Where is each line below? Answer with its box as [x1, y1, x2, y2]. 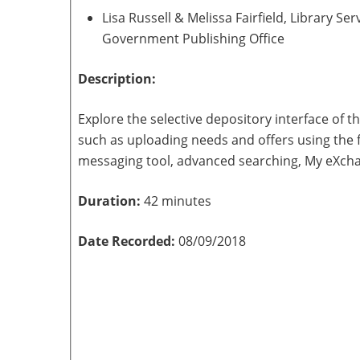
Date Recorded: [78, 232, 178, 250]
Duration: [78, 192, 144, 210]
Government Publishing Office [102, 30, 284, 47]
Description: [78, 70, 156, 88]
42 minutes [144, 192, 211, 210]
